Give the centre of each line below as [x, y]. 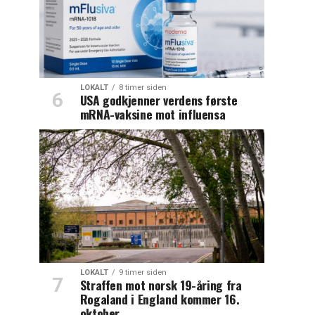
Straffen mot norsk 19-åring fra [161, 284]
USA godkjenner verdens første [159, 99]
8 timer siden [142, 87]
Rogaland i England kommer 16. [160, 298]
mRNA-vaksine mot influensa [153, 114]
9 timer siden [142, 272]
